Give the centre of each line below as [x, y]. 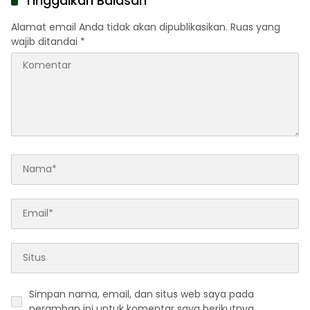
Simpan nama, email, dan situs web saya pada [142, 294]
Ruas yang [255, 27]
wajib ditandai [46, 41]
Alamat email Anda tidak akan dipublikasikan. [119, 27]
